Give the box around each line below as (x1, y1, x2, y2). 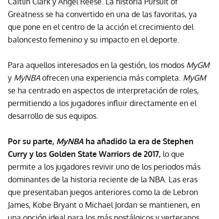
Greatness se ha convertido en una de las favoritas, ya (8, 9, 197, 19)
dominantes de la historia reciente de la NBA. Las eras (8, 174, 197, 184)
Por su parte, (8, 136, 56, 146)
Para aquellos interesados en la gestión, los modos (8, 60, 186, 70)
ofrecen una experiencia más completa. (40, 72, 183, 83)
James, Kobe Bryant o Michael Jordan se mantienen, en (8, 199, 200, 210)
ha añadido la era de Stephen (84, 136, 194, 146)
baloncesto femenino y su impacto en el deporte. (8, 34, 179, 44)
